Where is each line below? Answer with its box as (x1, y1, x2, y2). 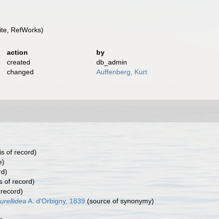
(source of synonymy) (85, 197, 154, 205)
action (6, 48, 28, 56)
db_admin (96, 58, 128, 66)
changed (6, 68, 34, 76)
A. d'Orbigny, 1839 (26, 197, 85, 205)
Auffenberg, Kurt (96, 68, 148, 76)
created (6, 58, 30, 66)
